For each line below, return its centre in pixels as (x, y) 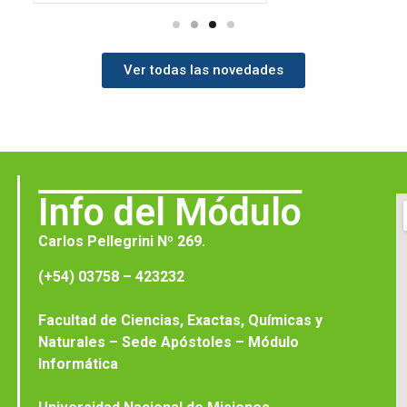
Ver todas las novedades (203, 69)
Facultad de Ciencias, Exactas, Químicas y (181, 320)
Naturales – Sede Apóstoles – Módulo (169, 342)
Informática (79, 363)
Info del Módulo (170, 213)
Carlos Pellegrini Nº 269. (122, 242)
